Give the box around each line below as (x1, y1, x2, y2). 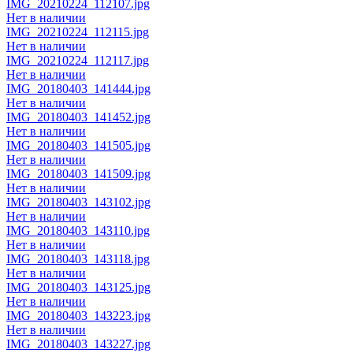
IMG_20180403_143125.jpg (6, 280, 150, 294)
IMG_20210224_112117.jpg (6, 53, 149, 67)
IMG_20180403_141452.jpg (6, 110, 150, 124)
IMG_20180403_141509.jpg (6, 166, 150, 180)
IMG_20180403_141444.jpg (6, 81, 150, 95)
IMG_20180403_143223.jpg (6, 308, 150, 322)
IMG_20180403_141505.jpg (6, 138, 150, 152)
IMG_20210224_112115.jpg (6, 24, 149, 39)
